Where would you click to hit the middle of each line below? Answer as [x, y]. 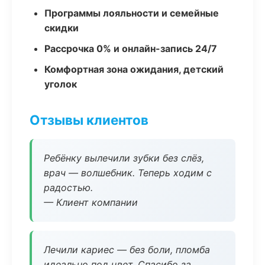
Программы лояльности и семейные [132, 13]
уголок [61, 84]
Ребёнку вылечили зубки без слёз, [124, 158]
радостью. [68, 188]
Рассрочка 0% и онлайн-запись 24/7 [131, 49]
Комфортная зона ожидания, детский [134, 69]
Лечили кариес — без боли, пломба [127, 250]
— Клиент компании [91, 202]
